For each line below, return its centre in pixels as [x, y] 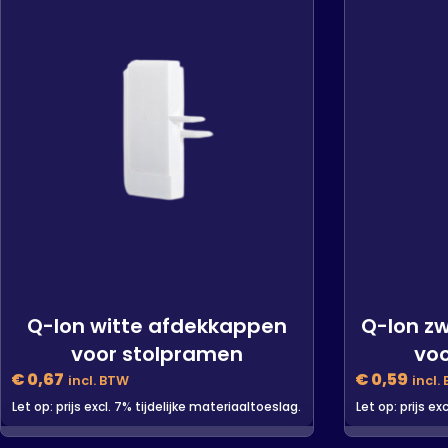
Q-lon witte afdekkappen [156, 325]
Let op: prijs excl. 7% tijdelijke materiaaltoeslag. [157, 406]
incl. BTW [98, 380]
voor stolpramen [156, 353]
